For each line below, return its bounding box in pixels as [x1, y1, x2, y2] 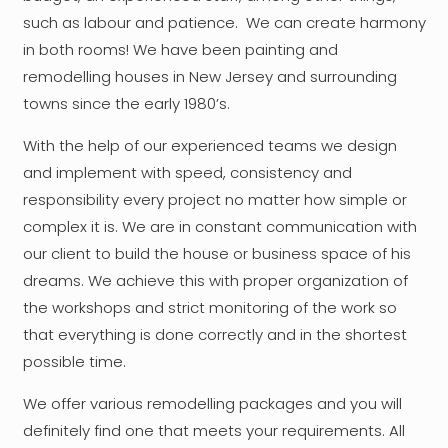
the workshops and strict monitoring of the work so [22, 297, 397, 319]
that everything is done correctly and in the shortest [22, 324, 407, 346]
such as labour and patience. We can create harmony [22, 12, 426, 34]
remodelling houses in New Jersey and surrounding [22, 66, 397, 88]
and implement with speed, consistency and [22, 162, 352, 184]
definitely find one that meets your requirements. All [22, 420, 405, 442]
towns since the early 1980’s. [22, 93, 230, 115]
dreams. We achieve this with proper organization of [22, 270, 408, 292]
